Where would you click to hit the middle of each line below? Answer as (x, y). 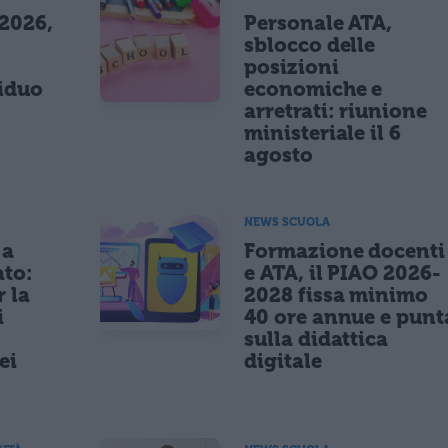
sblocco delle (310, 44)
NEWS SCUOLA (287, 221)
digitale (283, 360)
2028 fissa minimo (336, 294)
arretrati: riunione (336, 110)
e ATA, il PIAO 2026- (342, 272)
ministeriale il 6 (323, 132)
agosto (278, 154)
